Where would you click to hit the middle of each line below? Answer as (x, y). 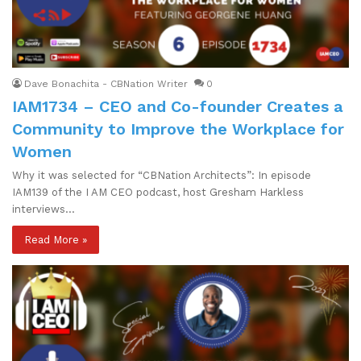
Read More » (56, 239)
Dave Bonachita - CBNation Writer (106, 83)
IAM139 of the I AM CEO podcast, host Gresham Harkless (158, 192)
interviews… (44, 209)
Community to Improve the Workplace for (178, 129)
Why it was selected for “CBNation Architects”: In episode (162, 175)
